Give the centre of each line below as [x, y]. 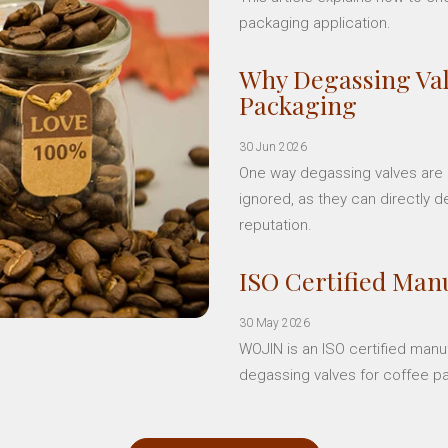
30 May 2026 [274, 323]
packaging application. [315, 23]
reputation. [275, 225]
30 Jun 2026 [273, 147]
